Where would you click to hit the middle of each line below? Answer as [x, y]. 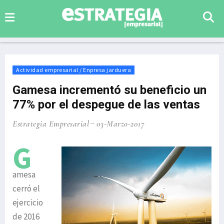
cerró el [26, 188]
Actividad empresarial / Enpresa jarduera [73, 70]
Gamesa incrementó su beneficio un [109, 90]
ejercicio [28, 202]
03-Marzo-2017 [120, 124]
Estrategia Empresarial [51, 124]
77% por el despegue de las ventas [106, 104]
